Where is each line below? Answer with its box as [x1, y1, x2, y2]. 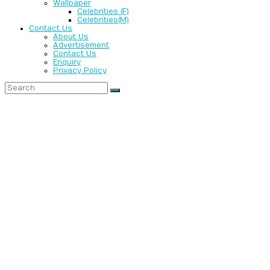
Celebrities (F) [77, 7, 129, 16]
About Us [53, 33, 89, 41]
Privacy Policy [53, 66, 107, 75]
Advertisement [53, 41, 109, 49]
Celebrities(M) [77, 16, 129, 24]
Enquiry [53, 58, 81, 66]
